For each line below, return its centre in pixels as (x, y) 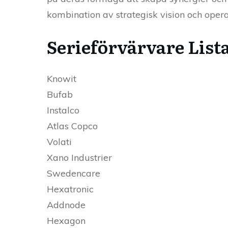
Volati (59, 142)
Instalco (63, 110)
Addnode (66, 205)
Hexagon (66, 221)
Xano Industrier (79, 158)
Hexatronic (70, 189)
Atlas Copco (72, 126)
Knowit (62, 79)
